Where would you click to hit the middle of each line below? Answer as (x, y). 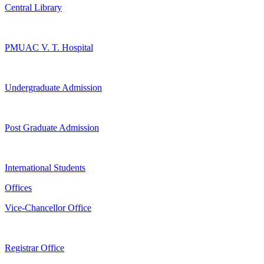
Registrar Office (34, 248)
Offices (18, 188)
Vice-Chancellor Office (48, 208)
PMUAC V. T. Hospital (49, 48)
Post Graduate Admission (52, 128)
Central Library (33, 8)
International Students (45, 168)
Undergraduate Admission (53, 88)
